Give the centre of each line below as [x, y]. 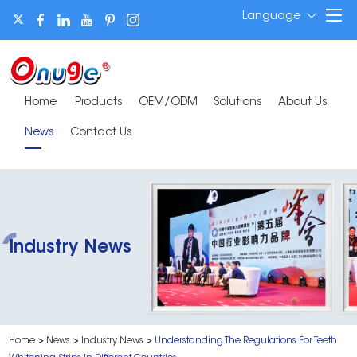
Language [271, 16]
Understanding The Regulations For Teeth [246, 341]
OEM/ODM [169, 103]
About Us [303, 103]
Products [99, 103]
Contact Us [102, 133]
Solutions [238, 103]
